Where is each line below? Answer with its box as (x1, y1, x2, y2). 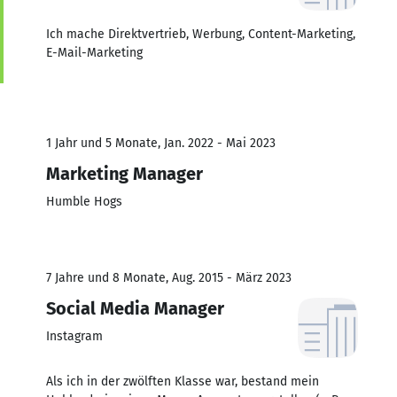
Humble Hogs (46, 193, 122, 209)
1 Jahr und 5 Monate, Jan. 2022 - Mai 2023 (46, 135, 276, 151)
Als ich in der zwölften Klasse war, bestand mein (46, 373, 319, 389)
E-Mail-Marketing (46, 44, 143, 60)
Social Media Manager (46, 297, 224, 319)
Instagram (46, 328, 103, 344)
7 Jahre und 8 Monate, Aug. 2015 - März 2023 (46, 269, 292, 285)
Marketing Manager (46, 162, 203, 184)
